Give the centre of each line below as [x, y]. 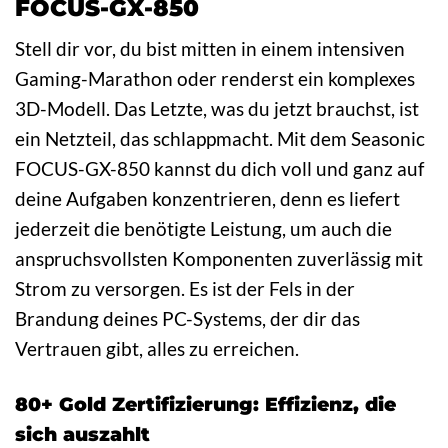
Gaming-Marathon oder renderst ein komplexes [215, 79]
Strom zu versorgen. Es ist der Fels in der [185, 289]
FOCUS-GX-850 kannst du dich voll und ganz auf [219, 169]
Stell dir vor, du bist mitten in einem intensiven [210, 49]
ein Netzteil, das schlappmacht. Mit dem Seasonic [220, 139]
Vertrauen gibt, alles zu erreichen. [157, 349]
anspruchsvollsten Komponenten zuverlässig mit [219, 259]
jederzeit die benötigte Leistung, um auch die [203, 229]
